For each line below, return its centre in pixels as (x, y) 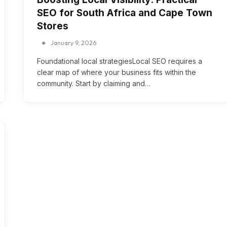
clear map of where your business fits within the (117, 72)
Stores (53, 26)
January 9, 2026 (73, 43)
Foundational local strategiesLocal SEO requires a (120, 61)
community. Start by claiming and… (94, 83)
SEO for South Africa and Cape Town (125, 13)
